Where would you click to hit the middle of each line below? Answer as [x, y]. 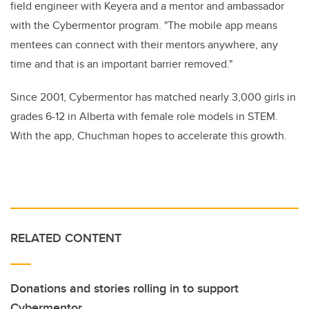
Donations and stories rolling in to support [124, 288]
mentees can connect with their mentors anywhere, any [144, 44]
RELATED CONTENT [66, 238]
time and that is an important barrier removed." [121, 64]
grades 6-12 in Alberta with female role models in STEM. [144, 116]
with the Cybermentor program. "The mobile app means [144, 25]
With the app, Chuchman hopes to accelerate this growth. [149, 136]
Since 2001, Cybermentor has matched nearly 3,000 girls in [153, 97]
